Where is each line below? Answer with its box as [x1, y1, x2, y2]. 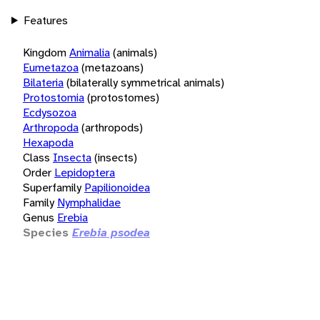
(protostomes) [87, 89, 159, 105]
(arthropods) [81, 119, 143, 135]
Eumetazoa [23, 59, 79, 75]
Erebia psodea [72, 224, 150, 240]
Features [23, 12, 68, 28]
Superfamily [23, 179, 81, 195]
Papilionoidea [84, 179, 150, 195]
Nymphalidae [57, 194, 121, 210]
